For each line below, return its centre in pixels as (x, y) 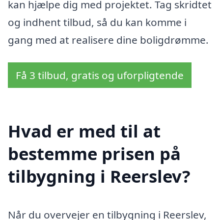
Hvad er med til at (84, 131)
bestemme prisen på (94, 153)
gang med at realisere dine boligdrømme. (108, 40)
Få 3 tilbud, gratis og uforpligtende (100, 75)
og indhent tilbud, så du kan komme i (97, 22)
